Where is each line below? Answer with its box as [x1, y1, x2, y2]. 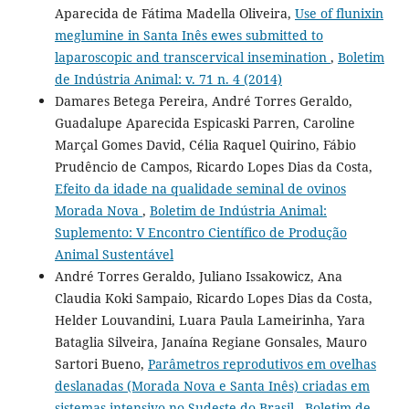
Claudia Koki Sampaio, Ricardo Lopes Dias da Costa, [54, 288, 372, 307]
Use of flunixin [294, 4, 383, 22]
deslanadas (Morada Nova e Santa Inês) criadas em [54, 376, 370, 394]
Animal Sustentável [54, 245, 173, 263]
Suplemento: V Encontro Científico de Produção [54, 223, 347, 241]
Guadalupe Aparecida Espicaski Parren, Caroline [54, 113, 355, 131]
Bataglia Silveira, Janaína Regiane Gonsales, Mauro [54, 332, 367, 351]
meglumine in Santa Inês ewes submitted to [54, 26, 323, 44]
